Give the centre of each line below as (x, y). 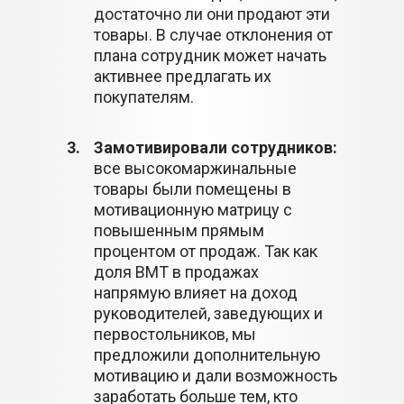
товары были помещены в (193, 189)
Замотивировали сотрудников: (216, 147)
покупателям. (144, 97)
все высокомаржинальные (195, 168)
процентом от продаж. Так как (206, 251)
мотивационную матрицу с (193, 210)
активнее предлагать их (183, 76)
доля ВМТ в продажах (176, 272)
